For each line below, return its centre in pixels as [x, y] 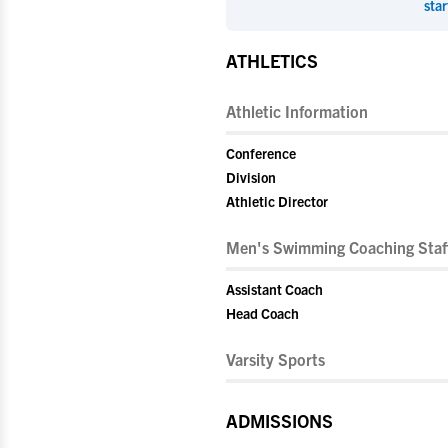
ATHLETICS [272, 60]
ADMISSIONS [279, 420]
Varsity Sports [275, 359]
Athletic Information [297, 111]
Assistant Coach [274, 289]
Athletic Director [277, 201]
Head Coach [262, 313]
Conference [261, 153]
